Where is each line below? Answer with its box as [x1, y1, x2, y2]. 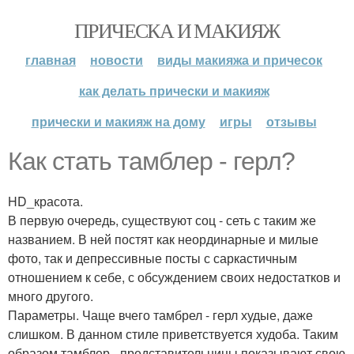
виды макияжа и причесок [157, 51, 322, 69]
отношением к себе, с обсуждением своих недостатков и [8, 268, 341, 286]
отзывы [265, 112, 317, 130]
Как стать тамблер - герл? [8, 147, 295, 175]
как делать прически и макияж [78, 81, 269, 100]
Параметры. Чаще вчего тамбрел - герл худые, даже [8, 306, 313, 324]
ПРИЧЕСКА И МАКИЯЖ [74, 17, 280, 43]
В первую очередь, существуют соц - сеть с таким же [8, 211, 316, 229]
